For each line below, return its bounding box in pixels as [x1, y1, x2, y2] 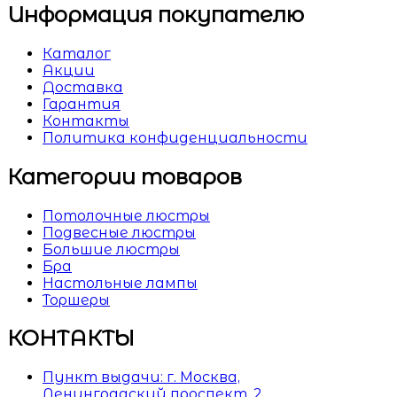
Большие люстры [43, 240, 180, 258]
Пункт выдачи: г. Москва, [43, 369, 240, 386]
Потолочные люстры [43, 206, 210, 224]
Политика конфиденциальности [43, 128, 307, 146]
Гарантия [43, 95, 121, 113]
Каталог [43, 44, 111, 62]
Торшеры [43, 291, 110, 308]
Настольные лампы [43, 274, 198, 292]
